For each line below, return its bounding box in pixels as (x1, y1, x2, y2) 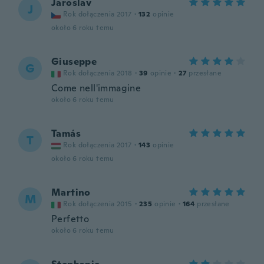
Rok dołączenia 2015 (63, 199, 133, 209)
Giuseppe (51, 55, 97, 68)
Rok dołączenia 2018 (63, 68, 133, 78)
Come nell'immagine (51, 82, 141, 94)
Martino (51, 186, 91, 199)
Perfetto (51, 213, 90, 225)
